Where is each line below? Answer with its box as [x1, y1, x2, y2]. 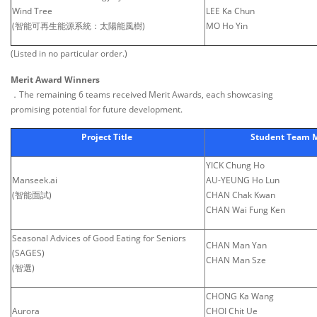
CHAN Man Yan [206, 238, 267, 251]
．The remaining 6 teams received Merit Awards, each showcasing [11, 88, 273, 100]
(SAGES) [12, 246, 45, 259]
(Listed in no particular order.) [11, 47, 127, 59]
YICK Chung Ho [206, 158, 265, 171]
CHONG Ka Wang [206, 289, 274, 302]
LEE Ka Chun [206, 4, 255, 17]
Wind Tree [12, 4, 52, 17]
